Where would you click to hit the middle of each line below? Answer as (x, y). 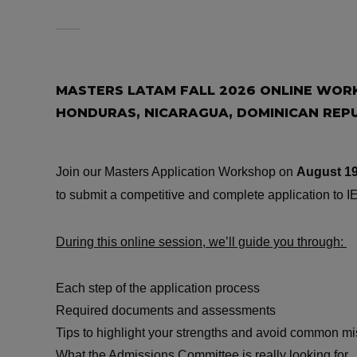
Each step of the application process (159, 288)
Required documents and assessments (167, 310)
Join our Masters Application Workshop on (176, 172)
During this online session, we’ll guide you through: (201, 242)
